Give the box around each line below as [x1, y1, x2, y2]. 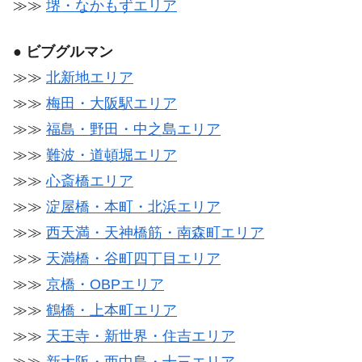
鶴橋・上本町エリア [46, 302, 177, 319]
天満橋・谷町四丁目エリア [46, 250, 221, 267]
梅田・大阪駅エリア [46, 95, 177, 112]
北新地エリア [46, 69, 133, 86]
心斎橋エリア [46, 173, 133, 190]
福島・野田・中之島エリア [46, 121, 221, 138]
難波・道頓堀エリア [46, 147, 177, 164]
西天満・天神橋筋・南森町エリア [46, 225, 264, 242]
